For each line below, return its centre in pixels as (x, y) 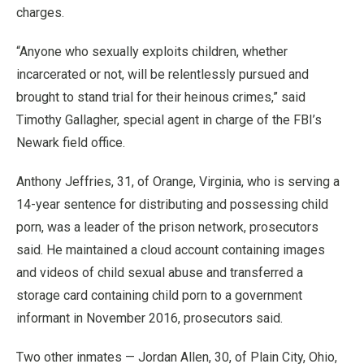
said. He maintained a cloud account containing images (171, 250)
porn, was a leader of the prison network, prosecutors (167, 227)
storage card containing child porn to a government (159, 295)
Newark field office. (71, 143)
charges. (40, 13)
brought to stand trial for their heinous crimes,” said (161, 97)
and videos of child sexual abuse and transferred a (160, 273)
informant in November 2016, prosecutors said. (149, 318)
